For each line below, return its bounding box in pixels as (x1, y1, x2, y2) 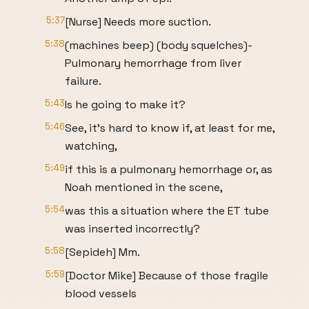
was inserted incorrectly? (65, 221, 200, 236)
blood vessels (65, 286, 137, 301)
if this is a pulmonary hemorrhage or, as (65, 162, 272, 177)
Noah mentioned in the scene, (65, 180, 223, 195)
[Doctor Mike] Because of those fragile (65, 268, 268, 283)
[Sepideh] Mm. (65, 245, 140, 259)
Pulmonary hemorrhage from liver (65, 56, 241, 70)
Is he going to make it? (65, 97, 186, 112)
